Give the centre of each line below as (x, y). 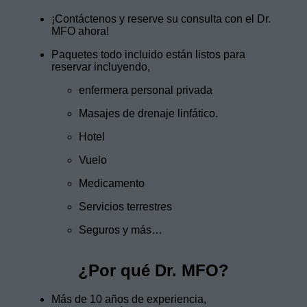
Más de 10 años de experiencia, (129, 299)
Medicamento (112, 183)
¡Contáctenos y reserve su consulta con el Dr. (161, 19)
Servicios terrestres (125, 206)
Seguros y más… (121, 230)
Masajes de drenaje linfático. (148, 113)
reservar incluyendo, (101, 66)
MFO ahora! (80, 31)
